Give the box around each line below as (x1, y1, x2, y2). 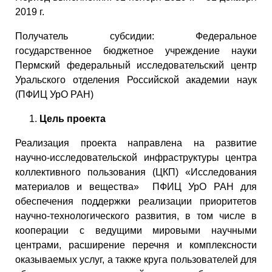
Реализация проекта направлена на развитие (15, 137, 257, 148)
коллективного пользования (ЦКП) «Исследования (15, 166, 257, 177)
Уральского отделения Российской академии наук (15, 74, 257, 85)
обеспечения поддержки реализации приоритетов (15, 195, 257, 206)
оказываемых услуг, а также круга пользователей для (15, 254, 257, 265)
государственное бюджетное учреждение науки (15, 45, 257, 56)
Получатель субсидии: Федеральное (15, 30, 257, 41)
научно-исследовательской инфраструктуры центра (15, 152, 257, 163)
